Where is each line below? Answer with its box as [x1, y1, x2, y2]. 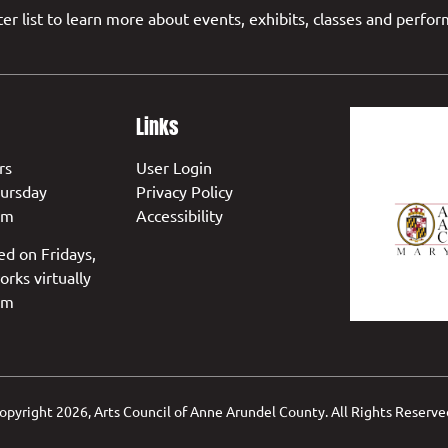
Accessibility [135, 205, 223, 225]
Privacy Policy [135, 181, 233, 201]
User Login [135, 157, 212, 177]
